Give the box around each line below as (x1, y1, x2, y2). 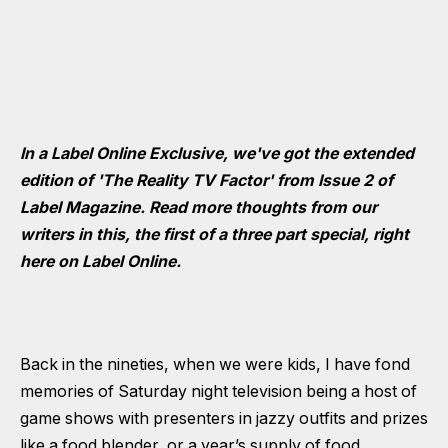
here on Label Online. (20, 252, 181, 272)
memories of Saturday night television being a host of (20, 382, 417, 402)
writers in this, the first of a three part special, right (20, 225, 409, 245)
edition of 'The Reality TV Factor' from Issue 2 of (20, 171, 393, 191)
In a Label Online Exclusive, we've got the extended (20, 144, 414, 164)
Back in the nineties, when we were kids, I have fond (20, 355, 410, 375)
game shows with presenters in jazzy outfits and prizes (20, 409, 428, 429)
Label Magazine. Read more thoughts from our (20, 198, 377, 218)
